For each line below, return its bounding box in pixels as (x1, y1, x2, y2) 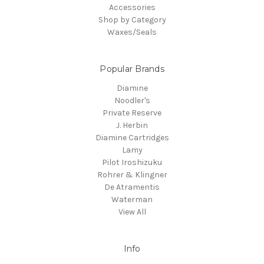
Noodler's (114, 95, 150, 105)
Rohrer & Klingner (97, 169, 167, 180)
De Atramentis (104, 181, 160, 192)
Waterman (111, 194, 153, 204)
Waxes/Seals (107, 27, 157, 37)
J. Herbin (116, 120, 148, 130)
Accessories (108, 2, 156, 12)
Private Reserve (103, 107, 161, 118)
